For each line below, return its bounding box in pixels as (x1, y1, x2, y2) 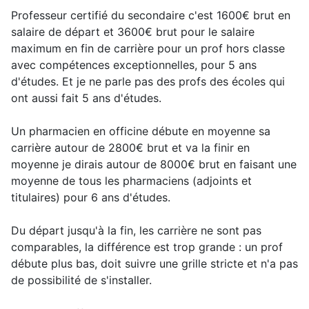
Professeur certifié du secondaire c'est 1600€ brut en (11, 8, 290, 22)
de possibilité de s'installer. (11, 272, 152, 287)
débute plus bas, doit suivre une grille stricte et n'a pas (11, 256, 298, 270)
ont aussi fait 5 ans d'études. (11, 90, 161, 105)
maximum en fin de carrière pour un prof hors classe (11, 41, 285, 55)
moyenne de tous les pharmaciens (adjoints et (11, 173, 252, 188)
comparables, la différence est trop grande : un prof (11, 239, 283, 254)
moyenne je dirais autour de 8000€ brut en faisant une (11, 157, 297, 171)
